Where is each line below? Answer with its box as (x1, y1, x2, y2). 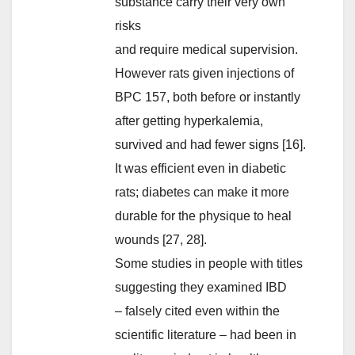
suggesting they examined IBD (115, 280, 287, 294)
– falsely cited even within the (115, 303, 280, 318)
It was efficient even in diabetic (115, 161, 286, 175)
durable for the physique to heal (115, 208, 292, 223)
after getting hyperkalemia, (115, 113, 263, 128)
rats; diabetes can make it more (115, 185, 289, 199)
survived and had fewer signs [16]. (115, 137, 306, 151)
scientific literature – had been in (115, 327, 296, 342)
